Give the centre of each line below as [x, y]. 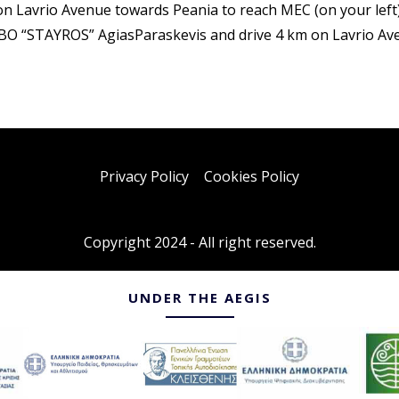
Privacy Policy [144, 177]
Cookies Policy [252, 177]
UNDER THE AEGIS [199, 298]
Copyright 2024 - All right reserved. [199, 243]
